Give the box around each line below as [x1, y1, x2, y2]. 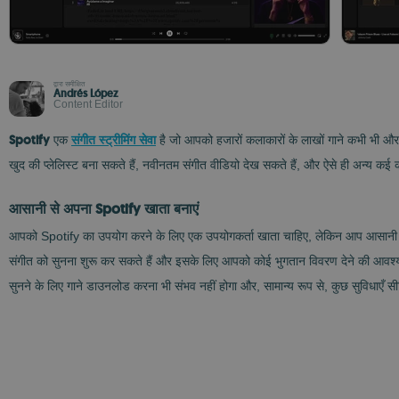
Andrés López [53, 86, 118, 101]
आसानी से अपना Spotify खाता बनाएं [9, 199, 199, 218]
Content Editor [53, 98, 123, 110]
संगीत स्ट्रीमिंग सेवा [71, 133, 156, 147]
